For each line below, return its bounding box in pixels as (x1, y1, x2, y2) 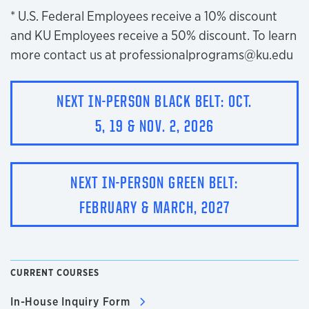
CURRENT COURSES (10, 266, 99, 279)
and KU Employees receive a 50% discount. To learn (10, 26, 297, 44)
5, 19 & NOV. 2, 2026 (94, 116, 215, 134)
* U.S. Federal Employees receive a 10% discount (10, 6, 277, 25)
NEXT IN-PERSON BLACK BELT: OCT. (57, 91, 252, 110)
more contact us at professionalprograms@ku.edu (10, 45, 293, 63)
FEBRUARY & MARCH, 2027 (79, 197, 230, 216)
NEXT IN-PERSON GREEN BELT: (70, 172, 239, 191)
